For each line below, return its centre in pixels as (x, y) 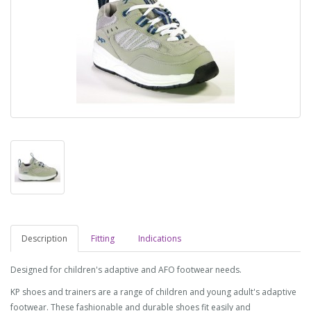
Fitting (103, 238)
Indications (160, 238)
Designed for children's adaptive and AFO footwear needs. (126, 270)
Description (44, 238)
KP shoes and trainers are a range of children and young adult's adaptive (153, 292)
